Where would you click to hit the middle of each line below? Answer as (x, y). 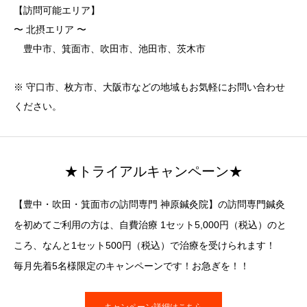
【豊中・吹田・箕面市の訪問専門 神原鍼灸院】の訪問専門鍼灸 (149, 204)
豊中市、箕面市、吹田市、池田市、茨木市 (110, 48)
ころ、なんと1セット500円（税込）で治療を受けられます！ (145, 245)
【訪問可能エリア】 (57, 10)
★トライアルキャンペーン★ (153, 171)
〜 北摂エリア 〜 (50, 29)
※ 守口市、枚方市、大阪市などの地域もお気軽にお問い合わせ (149, 87)
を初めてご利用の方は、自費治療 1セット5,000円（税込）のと (150, 224)
